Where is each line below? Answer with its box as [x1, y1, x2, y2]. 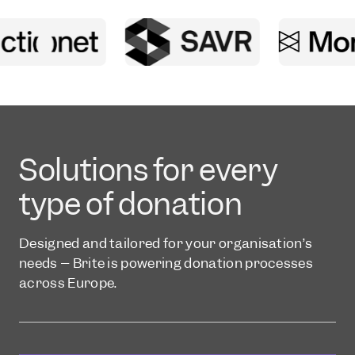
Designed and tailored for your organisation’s [19, 234, 313, 252]
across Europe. [19, 273, 117, 292]
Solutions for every [19, 149, 278, 190]
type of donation [19, 183, 242, 224]
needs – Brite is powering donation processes [19, 254, 314, 272]
